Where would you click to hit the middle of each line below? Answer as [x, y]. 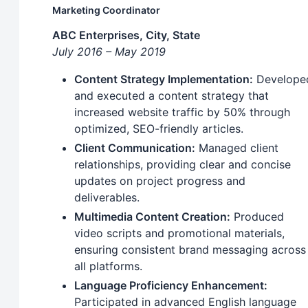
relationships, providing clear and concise [183, 165]
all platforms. [108, 266]
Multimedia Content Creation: [152, 217]
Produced [257, 217]
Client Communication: [135, 148]
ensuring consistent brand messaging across [190, 250]
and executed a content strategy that [172, 96]
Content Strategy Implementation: [164, 79]
